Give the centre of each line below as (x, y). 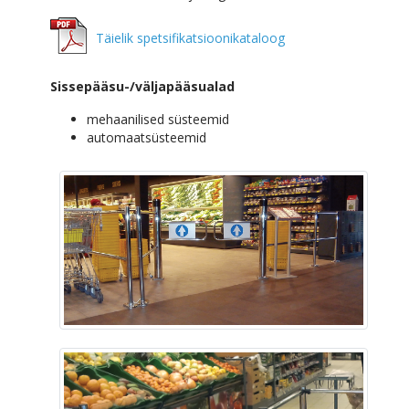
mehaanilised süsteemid (158, 119)
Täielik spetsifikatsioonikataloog (190, 38)
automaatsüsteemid (147, 137)
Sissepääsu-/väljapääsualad (142, 86)
